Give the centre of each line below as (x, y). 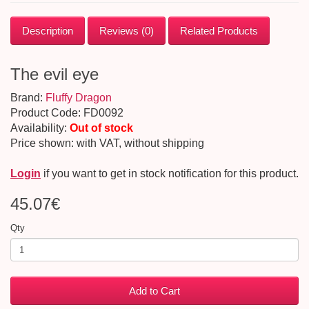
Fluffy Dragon (79, 98)
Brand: (28, 98)
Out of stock (101, 128)
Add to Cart (154, 291)
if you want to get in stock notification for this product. (170, 173)
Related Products (219, 31)
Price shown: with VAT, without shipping (107, 143)
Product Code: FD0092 (67, 113)
